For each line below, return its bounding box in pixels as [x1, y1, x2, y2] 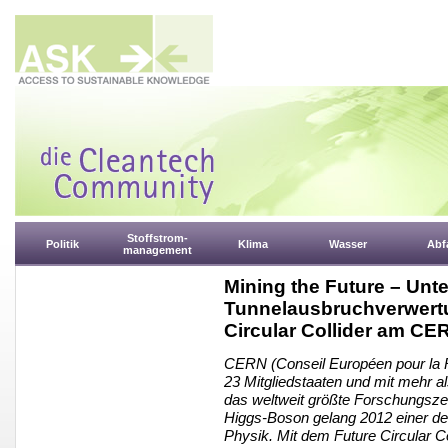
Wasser [328, 238, 367, 250]
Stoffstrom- [127, 232, 188, 244]
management [123, 244, 192, 256]
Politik [46, 238, 79, 250]
